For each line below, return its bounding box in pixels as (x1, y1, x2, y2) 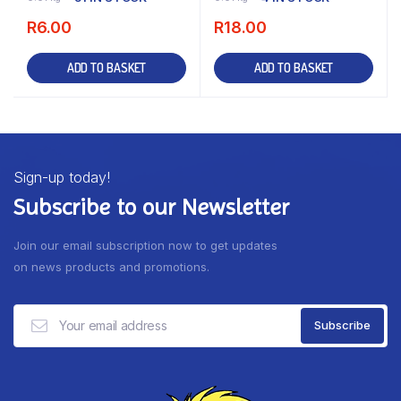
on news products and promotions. (13, 259, 209, 274)
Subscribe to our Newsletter (13, 192, 289, 220)
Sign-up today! (13, 167, 110, 186)
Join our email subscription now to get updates (13, 237, 277, 252)
